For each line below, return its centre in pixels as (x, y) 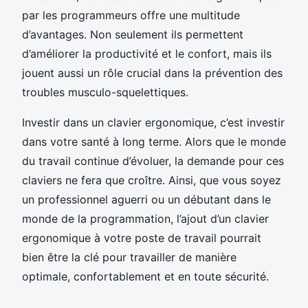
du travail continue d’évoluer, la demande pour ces (153, 161)
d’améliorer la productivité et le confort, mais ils (147, 53)
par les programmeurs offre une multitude (131, 15)
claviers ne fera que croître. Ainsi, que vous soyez (152, 180)
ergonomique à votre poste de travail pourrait (142, 238)
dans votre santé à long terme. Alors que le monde (154, 141)
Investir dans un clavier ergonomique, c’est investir (153, 122)
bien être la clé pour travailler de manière (129, 257)
